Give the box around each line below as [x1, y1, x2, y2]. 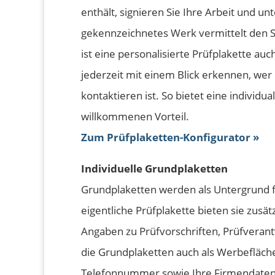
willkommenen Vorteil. [81, 109, 189, 123]
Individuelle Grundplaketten [81, 161, 228, 176]
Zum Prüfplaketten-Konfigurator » [81, 130, 259, 144]
